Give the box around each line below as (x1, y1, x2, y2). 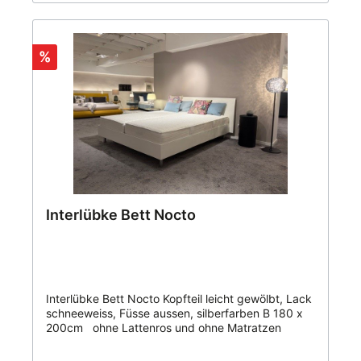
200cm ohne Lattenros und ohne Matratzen (46, 321, 281, 335)
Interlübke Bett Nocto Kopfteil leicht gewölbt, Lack (46, 292, 312, 306)
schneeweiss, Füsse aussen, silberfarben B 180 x (46, 306, 303, 321)
